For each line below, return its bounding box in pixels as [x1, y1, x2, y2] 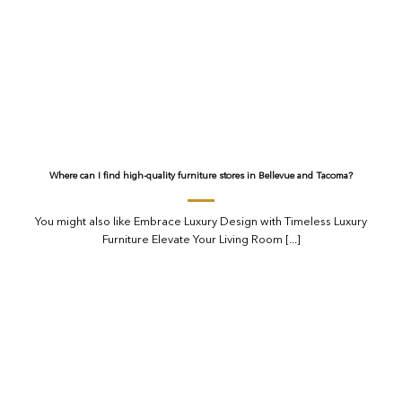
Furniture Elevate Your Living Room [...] [101, 234, 301, 247]
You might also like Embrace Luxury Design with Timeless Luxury [35, 216, 367, 229]
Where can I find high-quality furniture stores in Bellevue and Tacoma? [49, 170, 353, 181]
